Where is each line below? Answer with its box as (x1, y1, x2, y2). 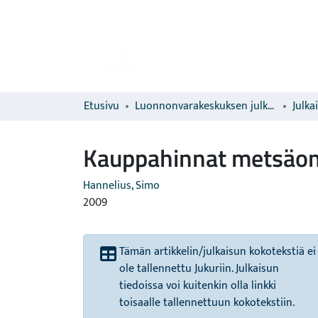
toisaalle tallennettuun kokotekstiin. (119, 293, 295, 312)
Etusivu (84, 97, 119, 116)
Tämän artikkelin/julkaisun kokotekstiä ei (119, 242, 316, 261)
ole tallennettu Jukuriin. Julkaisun (119, 259, 279, 278)
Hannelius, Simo (83, 176, 160, 195)
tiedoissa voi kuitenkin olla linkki (119, 276, 276, 295)
